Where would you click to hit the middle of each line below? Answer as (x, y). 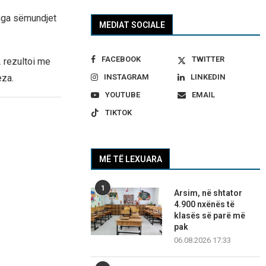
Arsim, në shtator (208, 193)
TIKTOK (119, 113)
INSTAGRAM (127, 77)
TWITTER (208, 59)
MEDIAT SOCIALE (132, 25)
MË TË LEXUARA (131, 159)
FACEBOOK (121, 59)
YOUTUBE (123, 95)
